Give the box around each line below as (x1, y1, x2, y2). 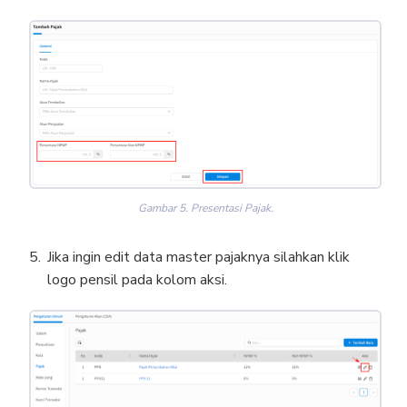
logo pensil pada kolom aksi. (46, 269, 227, 290)
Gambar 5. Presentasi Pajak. (137, 200, 273, 215)
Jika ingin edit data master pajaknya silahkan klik (46, 246, 350, 267)
